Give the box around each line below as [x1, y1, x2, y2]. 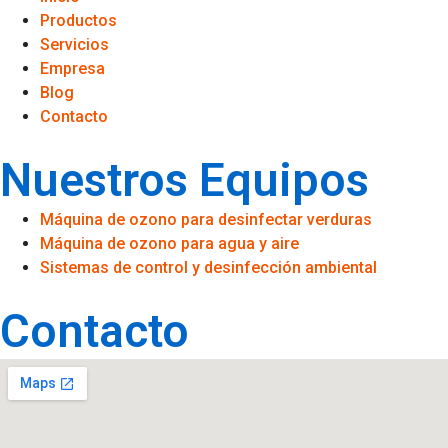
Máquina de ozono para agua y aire [40, 234, 299, 254]
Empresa [40, 59, 105, 79]
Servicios [40, 35, 109, 55]
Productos [40, 11, 117, 31]
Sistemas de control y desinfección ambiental [40, 258, 377, 278]
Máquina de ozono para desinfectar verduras [40, 210, 372, 230]
